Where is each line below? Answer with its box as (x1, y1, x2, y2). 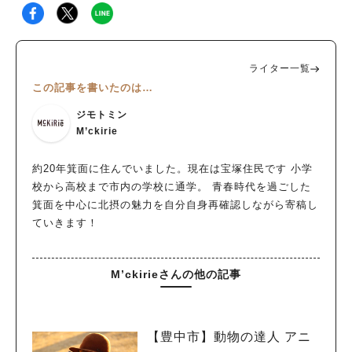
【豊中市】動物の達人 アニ (147, 329, 311, 343)
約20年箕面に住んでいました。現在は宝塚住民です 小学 (32, 163, 313, 175)
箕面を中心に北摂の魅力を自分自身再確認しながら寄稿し (32, 199, 318, 211)
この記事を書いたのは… (32, 82, 153, 94)
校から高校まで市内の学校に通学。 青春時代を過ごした (32, 181, 311, 193)
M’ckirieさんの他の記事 (111, 268, 241, 281)
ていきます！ (32, 217, 98, 229)
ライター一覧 (249, 63, 310, 75)
